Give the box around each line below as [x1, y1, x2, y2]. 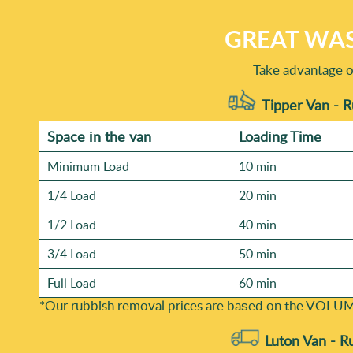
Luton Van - [261, 331, 340, 351]
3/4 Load [47, 245, 96, 263]
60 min [239, 274, 277, 292]
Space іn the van [47, 127, 151, 147]
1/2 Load [47, 216, 96, 234]
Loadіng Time [239, 127, 321, 147]
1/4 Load [47, 187, 96, 205]
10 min [239, 158, 277, 176]
